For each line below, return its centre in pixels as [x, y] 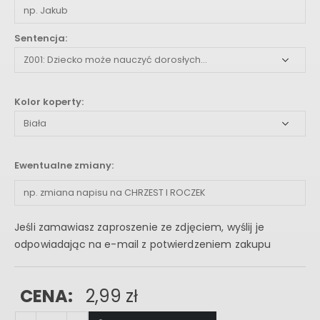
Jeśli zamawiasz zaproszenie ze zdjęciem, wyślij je [139, 227]
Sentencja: [41, 39]
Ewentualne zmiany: [64, 166]
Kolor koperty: [49, 102]
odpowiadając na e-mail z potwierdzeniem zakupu [143, 245]
